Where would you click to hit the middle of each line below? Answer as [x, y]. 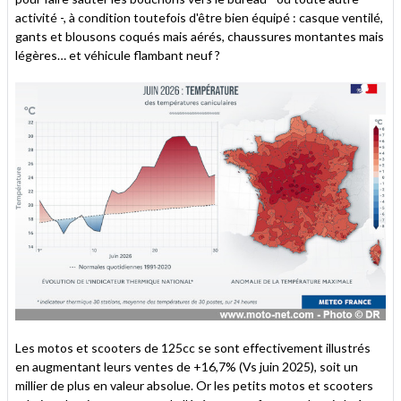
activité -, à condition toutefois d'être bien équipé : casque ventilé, [199, 18]
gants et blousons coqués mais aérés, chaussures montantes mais [200, 37]
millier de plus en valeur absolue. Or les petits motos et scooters [194, 385]
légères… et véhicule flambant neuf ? [118, 55]
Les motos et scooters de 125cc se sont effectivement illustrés [193, 347]
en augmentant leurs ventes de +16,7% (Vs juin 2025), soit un [187, 366]
